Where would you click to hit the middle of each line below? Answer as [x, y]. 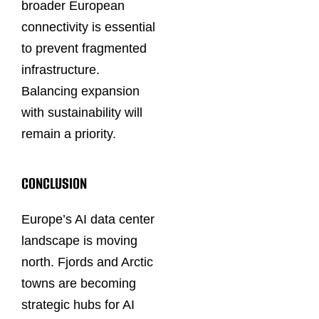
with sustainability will [82, 112]
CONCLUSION [54, 184]
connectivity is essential [88, 27]
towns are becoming [79, 283]
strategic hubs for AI [78, 304]
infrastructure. [61, 69]
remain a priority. [69, 134]
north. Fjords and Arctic [87, 262]
